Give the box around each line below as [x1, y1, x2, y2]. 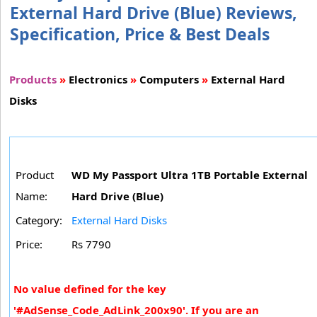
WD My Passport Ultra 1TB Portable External [71, 167, 308, 182]
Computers [139, 71, 199, 86]
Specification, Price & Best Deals [10, 22, 270, 45]
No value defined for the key [13, 281, 166, 296]
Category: [16, 212, 62, 227]
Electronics [69, 71, 127, 86]
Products [9, 71, 57, 86]
